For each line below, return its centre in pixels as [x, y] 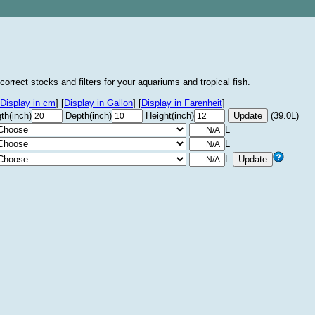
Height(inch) [170, 116]
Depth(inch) [89, 116]
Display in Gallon [98, 103]
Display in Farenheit [182, 103]
